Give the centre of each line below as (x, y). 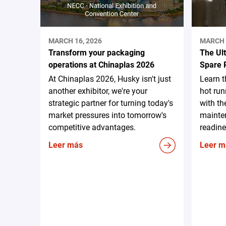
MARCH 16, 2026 (75, 41)
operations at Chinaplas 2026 (101, 65)
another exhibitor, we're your (98, 91)
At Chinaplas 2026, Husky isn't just (110, 79)
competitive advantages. (92, 127)
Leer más (66, 145)
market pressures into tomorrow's (107, 115)
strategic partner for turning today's (111, 103)
